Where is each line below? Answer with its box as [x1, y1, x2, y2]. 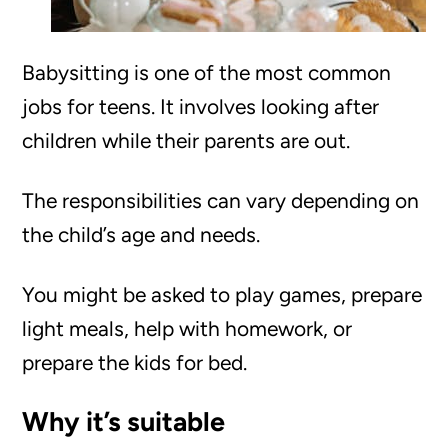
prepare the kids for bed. [22, 349, 248, 375]
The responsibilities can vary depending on [22, 187, 420, 213]
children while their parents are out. [22, 127, 351, 153]
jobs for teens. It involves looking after [22, 93, 380, 119]
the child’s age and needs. [22, 221, 261, 247]
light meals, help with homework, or [22, 315, 353, 341]
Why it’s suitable [22, 404, 226, 438]
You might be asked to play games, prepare [22, 281, 423, 307]
